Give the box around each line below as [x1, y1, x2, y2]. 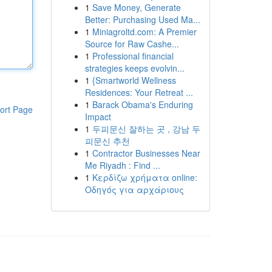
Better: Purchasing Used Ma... [84, 13, 200, 25]
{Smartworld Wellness [92, 74, 176, 86]
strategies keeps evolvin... [84, 62, 185, 74]
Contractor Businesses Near [92, 147, 200, 159]
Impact [84, 110, 111, 123]
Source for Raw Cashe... [84, 38, 179, 50]
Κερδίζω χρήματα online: [92, 171, 197, 183]
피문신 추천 [84, 135, 130, 147]
